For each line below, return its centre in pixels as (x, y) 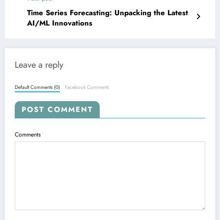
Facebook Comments (87, 87)
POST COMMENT (57, 109)
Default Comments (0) (37, 87)
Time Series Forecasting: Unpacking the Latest (108, 13)
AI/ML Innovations (60, 23)
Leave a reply (39, 65)
